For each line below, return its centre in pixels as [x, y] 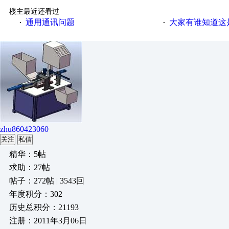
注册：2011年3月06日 [48, 221]
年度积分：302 [36, 194]
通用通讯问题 [50, 22]
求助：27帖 [30, 167]
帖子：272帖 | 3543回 [47, 181]
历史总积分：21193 [44, 207]
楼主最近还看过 [34, 12]
